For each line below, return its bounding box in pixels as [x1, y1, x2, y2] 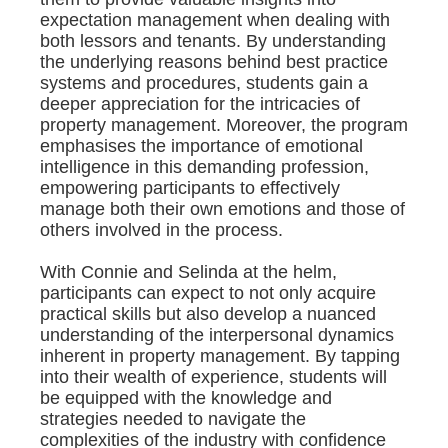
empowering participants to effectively [40, 178, 340, 199]
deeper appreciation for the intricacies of [40, 94, 360, 115]
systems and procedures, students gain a [40, 73, 368, 94]
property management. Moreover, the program [40, 115, 408, 136]
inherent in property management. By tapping [40, 346, 400, 367]
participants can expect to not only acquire [40, 283, 376, 304]
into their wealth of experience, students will [40, 367, 387, 388]
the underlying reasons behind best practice [40, 52, 388, 73]
